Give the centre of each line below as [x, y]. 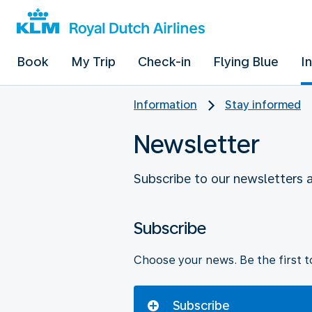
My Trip [93, 62]
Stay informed [263, 105]
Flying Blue [246, 62]
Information [165, 105]
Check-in [164, 62]
